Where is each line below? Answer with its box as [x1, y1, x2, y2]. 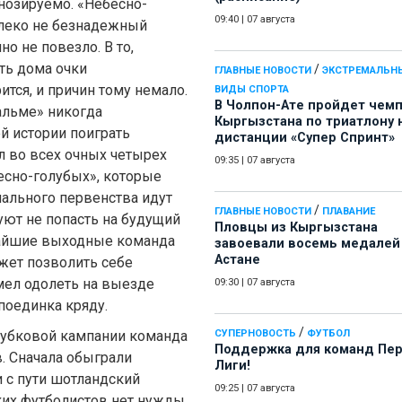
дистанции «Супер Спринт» [214, 130, 395, 146]
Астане [214, 252, 260, 268]
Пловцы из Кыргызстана [214, 220, 378, 236]
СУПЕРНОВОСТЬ [214, 328, 296, 340]
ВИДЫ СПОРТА [214, 83, 289, 96]
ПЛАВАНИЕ [322, 205, 375, 218]
